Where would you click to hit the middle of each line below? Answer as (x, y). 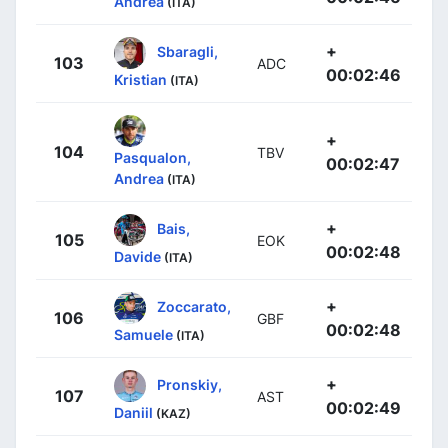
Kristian (140, 80)
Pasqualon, (152, 158)
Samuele (143, 335)
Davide (137, 257)
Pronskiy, (189, 384)
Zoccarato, (194, 306)
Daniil (133, 413)
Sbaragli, (187, 51)
